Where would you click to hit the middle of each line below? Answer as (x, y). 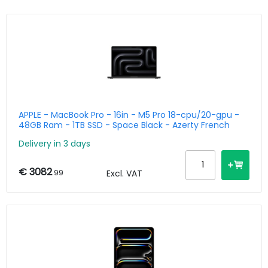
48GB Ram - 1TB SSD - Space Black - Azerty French (124, 125)
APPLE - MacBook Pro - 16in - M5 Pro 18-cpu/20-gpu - (129, 115)
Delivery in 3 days (54, 143)
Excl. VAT (124, 173)
